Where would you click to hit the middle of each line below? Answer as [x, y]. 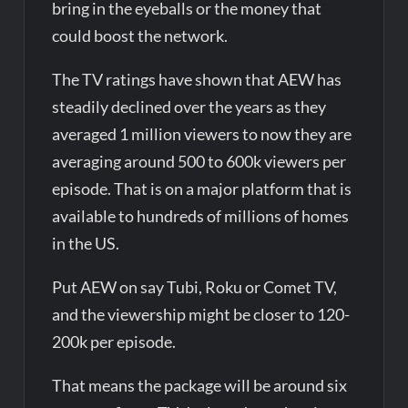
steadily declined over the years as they [189, 106]
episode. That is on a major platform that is [202, 188]
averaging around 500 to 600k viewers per [199, 161]
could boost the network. [140, 35]
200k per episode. [114, 341]
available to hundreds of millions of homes [201, 215]
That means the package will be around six [200, 385]
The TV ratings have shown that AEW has [197, 79]
